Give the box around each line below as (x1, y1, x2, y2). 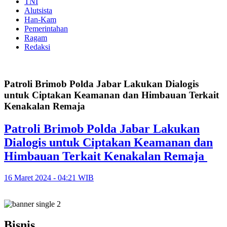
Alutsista (24, 6, 52, 15)
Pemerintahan (24, 24, 68, 33)
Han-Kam (24, 15, 56, 24)
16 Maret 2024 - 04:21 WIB (4, 173, 94, 182)
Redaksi (24, 43, 50, 51)
